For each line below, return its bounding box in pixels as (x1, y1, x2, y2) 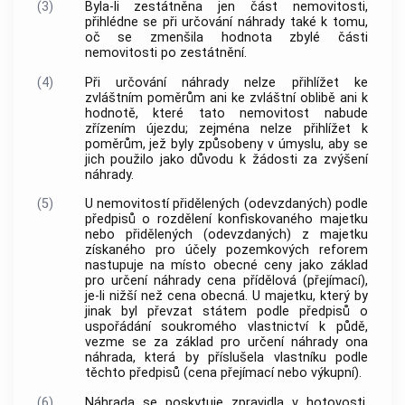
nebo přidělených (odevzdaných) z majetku (84, 227, 368, 243)
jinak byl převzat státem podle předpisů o (84, 304, 368, 320)
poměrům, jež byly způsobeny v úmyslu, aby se (84, 136, 368, 152)
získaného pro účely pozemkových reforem (84, 242, 368, 259)
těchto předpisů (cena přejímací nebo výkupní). (84, 365, 362, 381)
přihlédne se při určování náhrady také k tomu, (84, 14, 368, 31)
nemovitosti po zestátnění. (84, 45, 247, 61)
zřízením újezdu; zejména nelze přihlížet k (84, 120, 368, 137)
